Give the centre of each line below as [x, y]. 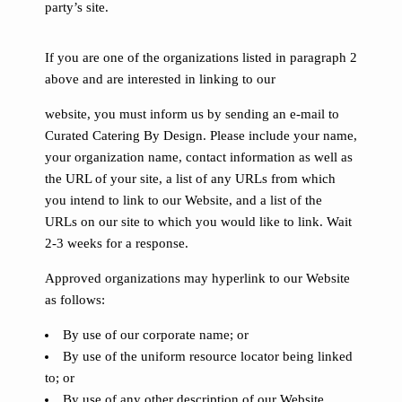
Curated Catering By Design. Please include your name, [201, 135]
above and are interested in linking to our [160, 79]
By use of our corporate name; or [156, 335]
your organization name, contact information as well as [199, 157]
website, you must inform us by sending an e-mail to [192, 114]
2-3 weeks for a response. [117, 243]
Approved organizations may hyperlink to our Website [197, 278]
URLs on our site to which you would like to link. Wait [198, 222]
